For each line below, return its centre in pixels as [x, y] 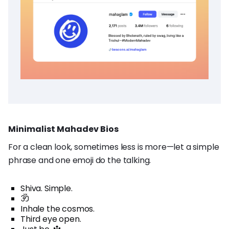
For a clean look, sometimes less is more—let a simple [114, 147]
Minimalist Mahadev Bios [63, 129]
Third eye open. [51, 219]
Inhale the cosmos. [58, 209]
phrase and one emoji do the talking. [80, 160]
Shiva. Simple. [47, 188]
